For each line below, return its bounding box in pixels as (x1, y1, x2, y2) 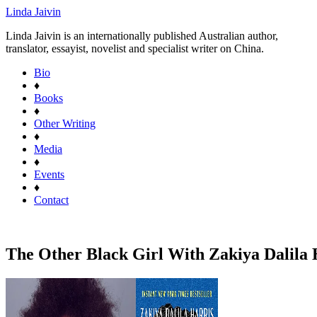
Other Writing (34, 117, 96, 129)
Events (34, 168, 64, 180)
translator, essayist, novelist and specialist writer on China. (6, 42, 264, 54)
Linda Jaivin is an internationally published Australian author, (6, 30, 278, 42)
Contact (34, 194, 69, 206)
